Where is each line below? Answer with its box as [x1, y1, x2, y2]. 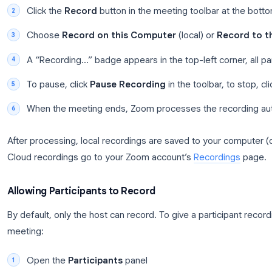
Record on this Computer [99, 123, 226, 137]
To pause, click [59, 177, 131, 191]
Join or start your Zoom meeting [59, 69, 207, 82]
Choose [59, 123, 100, 137]
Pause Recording [130, 177, 215, 191]
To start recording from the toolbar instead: [38, 36, 237, 50]
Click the [59, 96, 102, 109]
